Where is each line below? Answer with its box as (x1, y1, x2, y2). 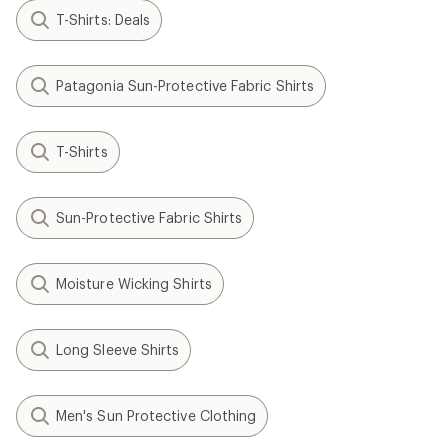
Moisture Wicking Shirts (56, 275, 212, 292)
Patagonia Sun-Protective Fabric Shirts (56, 77, 315, 94)
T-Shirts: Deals (56, 11, 151, 28)
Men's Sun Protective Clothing (56, 407, 257, 424)
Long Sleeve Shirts (56, 341, 180, 358)
